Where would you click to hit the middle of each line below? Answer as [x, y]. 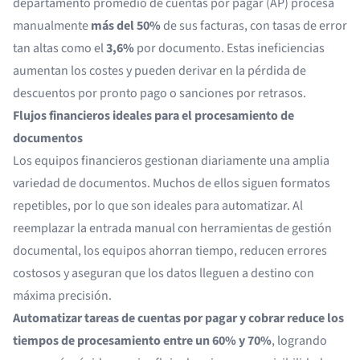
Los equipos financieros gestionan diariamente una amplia [171, 161]
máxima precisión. [62, 296]
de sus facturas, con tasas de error [254, 26]
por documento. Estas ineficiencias [229, 48]
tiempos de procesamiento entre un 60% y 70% [142, 341]
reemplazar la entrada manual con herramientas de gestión [172, 228]
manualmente [52, 26]
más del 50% [126, 26]
